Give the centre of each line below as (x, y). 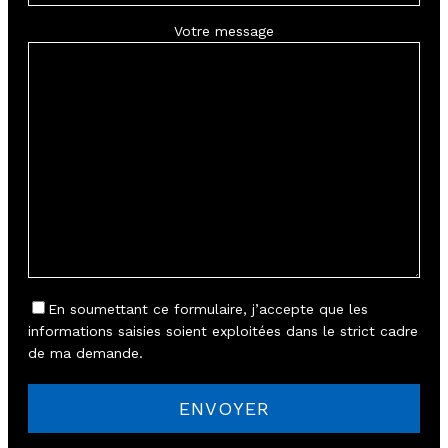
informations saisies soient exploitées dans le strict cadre (223, 330)
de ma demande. (85, 352)
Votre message (224, 30)
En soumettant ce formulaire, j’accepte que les (208, 308)
